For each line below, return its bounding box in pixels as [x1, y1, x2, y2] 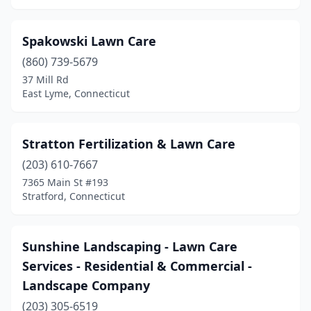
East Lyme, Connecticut [22, 87, 130, 100]
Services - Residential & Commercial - [22, 258, 252, 274]
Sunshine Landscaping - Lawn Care [22, 238, 237, 255]
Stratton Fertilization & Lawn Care [22, 135, 235, 152]
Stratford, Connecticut [22, 190, 125, 203]
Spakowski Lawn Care [22, 33, 156, 49]
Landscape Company [22, 277, 150, 294]
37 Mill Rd [22, 73, 69, 86]
